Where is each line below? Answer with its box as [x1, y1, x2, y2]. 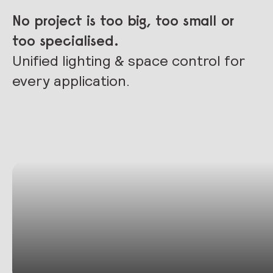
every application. [12, 71, 130, 90]
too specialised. [12, 31, 119, 49]
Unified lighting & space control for [12, 51, 245, 70]
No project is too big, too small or [12, 11, 234, 29]
